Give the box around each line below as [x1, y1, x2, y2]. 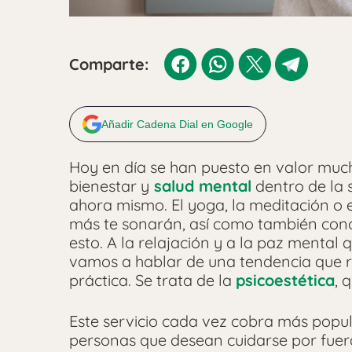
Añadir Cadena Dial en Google [101, 117, 253, 130]
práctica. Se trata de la [69, 269, 236, 290]
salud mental [149, 175, 251, 196]
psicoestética [236, 269, 335, 290]
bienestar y [69, 175, 149, 196]
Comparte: [69, 53, 148, 74]
